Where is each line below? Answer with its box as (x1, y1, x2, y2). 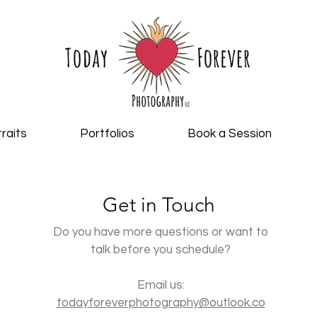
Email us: (137, 279, 185, 292)
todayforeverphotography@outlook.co (56, 296, 265, 309)
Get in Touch (102, 193, 215, 217)
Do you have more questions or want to (53, 226, 268, 238)
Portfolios (79, 127, 134, 140)
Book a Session (187, 127, 272, 140)
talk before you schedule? (91, 243, 231, 256)
